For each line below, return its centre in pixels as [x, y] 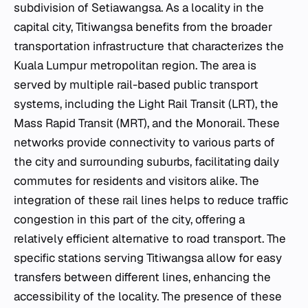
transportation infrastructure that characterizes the [149, 46]
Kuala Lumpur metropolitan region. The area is [135, 65]
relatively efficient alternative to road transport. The [150, 238]
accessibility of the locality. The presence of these [148, 296]
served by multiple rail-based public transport [136, 84]
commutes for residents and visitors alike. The [136, 180]
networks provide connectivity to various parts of [144, 142]
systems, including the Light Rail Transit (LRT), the [146, 103]
